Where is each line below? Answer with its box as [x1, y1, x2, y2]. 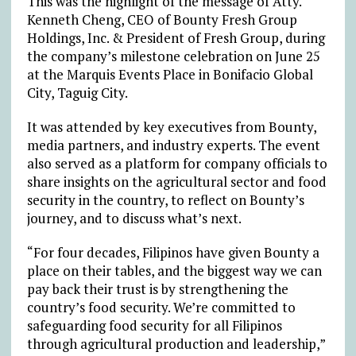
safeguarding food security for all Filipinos [26, 315, 282, 335]
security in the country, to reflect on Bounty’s [26, 190, 304, 209]
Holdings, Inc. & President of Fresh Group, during [26, 28, 325, 47]
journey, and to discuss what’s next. [26, 208, 242, 227]
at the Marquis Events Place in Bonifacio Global [26, 64, 313, 83]
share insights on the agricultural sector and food [26, 172, 327, 191]
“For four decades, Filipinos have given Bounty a [26, 242, 319, 261]
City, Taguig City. [26, 83, 128, 102]
